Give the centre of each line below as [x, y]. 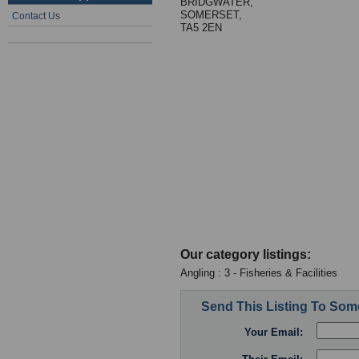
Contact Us [36, 16]
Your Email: [274, 333]
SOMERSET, [211, 15]
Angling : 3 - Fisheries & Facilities [259, 272]
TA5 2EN [201, 28]
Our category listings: [246, 254]
